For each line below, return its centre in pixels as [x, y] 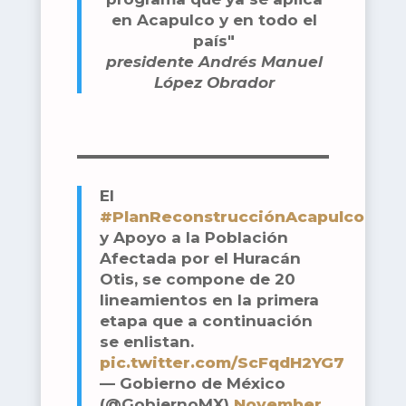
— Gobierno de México [192, 384]
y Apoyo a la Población [193, 238]
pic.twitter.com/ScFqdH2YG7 [222, 363]
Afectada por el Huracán [200, 259]
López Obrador [214, 83]
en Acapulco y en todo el [214, 20]
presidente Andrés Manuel [214, 62]
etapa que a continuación [206, 321]
